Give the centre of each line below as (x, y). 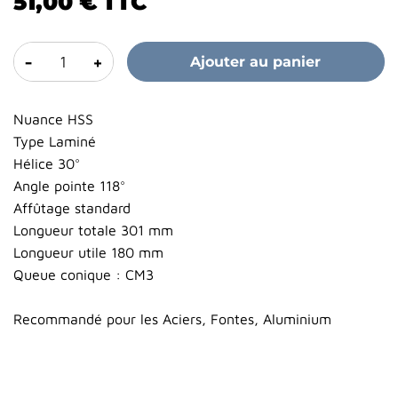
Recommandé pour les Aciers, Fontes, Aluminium (175, 319)
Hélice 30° (47, 164)
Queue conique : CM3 (84, 275)
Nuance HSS (53, 119)
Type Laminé (55, 142)
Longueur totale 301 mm (93, 231)
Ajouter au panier (256, 62)
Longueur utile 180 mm (88, 253)
